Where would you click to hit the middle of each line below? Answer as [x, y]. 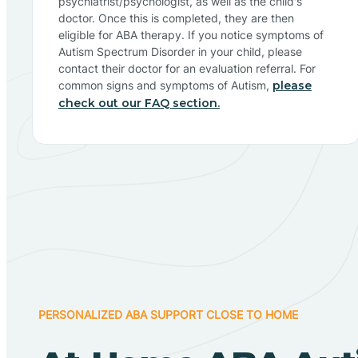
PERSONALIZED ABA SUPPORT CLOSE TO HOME [168, 314]
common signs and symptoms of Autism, [165, 85]
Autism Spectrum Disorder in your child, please [180, 51]
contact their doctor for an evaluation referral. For [187, 68]
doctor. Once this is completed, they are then [176, 18]
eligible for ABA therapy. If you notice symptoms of [191, 34]
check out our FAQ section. [139, 103]
